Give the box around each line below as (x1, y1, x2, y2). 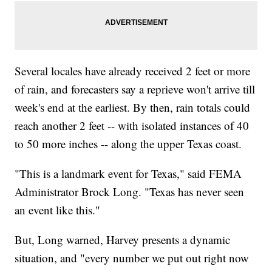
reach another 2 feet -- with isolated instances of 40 (15, 118, 250, 134)
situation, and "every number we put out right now (15, 250, 250, 266)
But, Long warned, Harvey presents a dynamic (15, 232, 231, 248)
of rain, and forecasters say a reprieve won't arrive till (15, 81, 256, 97)
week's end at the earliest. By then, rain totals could (15, 100, 251, 115)
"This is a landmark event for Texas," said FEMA (15, 166, 242, 182)
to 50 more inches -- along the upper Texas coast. (15, 136, 246, 152)
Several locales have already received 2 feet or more (15, 63, 251, 79)
